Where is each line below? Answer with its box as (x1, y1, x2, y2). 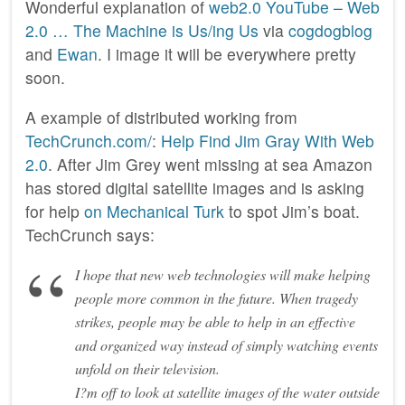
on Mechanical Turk (84, 200, 224, 223)
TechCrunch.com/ (25, 129, 152, 153)
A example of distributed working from (25, 106, 297, 129)
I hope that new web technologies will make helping (75, 264, 371, 284)
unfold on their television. (75, 358, 220, 378)
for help (25, 200, 84, 223)
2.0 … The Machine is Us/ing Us (25, 19, 259, 42)
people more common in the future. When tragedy (75, 287, 358, 307)
